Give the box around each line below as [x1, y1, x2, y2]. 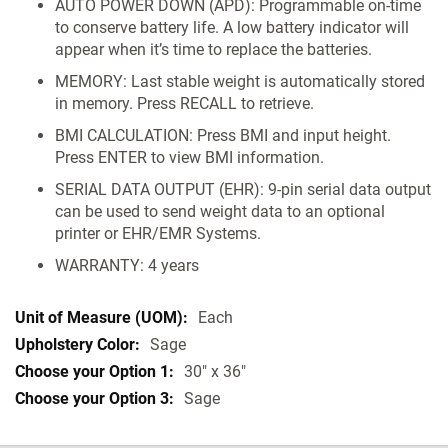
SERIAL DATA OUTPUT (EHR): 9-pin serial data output [55, 180, 431, 199]
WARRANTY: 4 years [55, 256, 199, 275]
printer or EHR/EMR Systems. [55, 224, 261, 243]
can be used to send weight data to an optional [55, 202, 385, 221]
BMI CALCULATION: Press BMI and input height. [55, 126, 391, 145]
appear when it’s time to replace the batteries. [55, 40, 372, 59]
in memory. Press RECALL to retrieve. [55, 94, 314, 113]
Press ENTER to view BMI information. [55, 148, 324, 167]
